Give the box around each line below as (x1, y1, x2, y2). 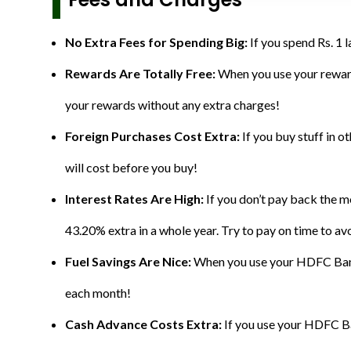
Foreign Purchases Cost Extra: (65, 128, 242, 143)
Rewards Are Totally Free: (65, 66, 218, 81)
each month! (65, 285, 131, 300)
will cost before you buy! (65, 160, 197, 175)
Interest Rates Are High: (65, 191, 206, 206)
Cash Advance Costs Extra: (65, 317, 224, 331)
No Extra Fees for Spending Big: (65, 34, 250, 49)
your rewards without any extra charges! (65, 97, 280, 112)
